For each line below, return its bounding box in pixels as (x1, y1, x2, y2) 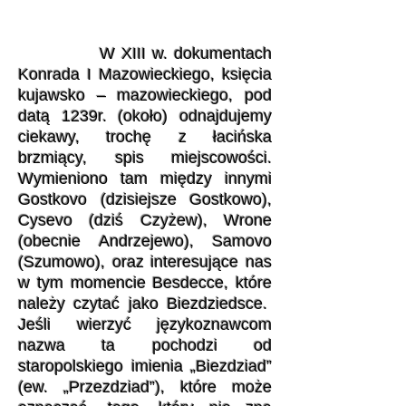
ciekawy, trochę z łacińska (18, 128, 272, 146)
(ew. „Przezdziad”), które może (18, 378, 272, 396)
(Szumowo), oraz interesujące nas (18, 253, 272, 271)
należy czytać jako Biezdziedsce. (18, 295, 272, 313)
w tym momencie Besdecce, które (18, 274, 272, 292)
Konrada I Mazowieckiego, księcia (18, 65, 272, 83)
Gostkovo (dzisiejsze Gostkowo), (18, 190, 272, 208)
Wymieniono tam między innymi (18, 169, 272, 188)
